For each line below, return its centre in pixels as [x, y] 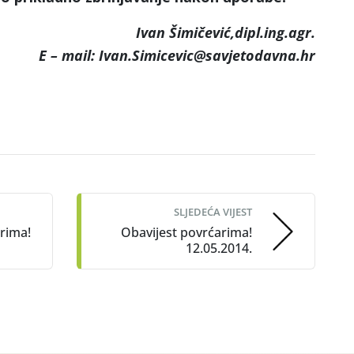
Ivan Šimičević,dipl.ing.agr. [226, 32]
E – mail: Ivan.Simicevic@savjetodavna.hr [177, 55]
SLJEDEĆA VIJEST [213, 212]
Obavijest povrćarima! [186, 232]
